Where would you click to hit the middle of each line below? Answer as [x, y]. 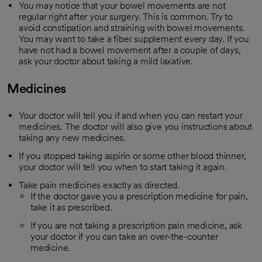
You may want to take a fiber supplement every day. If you [134, 39]
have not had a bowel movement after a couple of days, [130, 50]
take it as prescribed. [71, 207]
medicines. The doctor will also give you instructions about [136, 127]
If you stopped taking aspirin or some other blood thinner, [132, 156]
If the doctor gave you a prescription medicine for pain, [139, 196]
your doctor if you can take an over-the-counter [124, 237]
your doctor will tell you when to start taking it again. [123, 167]
